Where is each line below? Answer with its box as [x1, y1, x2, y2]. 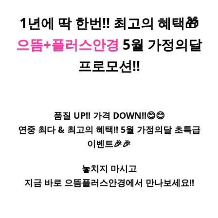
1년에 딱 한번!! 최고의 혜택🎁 [19, 14, 199, 32]
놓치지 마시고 [81, 163, 137, 174]
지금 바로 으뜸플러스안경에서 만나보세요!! [24, 177, 194, 188]
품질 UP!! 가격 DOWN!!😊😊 [53, 109, 165, 121]
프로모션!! [78, 56, 140, 75]
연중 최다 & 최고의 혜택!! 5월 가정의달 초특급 [18, 124, 200, 135]
